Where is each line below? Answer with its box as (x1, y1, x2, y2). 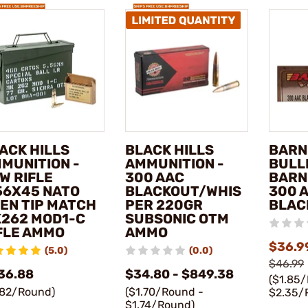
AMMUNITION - (124, 155, 224, 173)
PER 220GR (124, 197, 203, 214)
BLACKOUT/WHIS (124, 183, 241, 200)
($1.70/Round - (124, 285, 203, 299)
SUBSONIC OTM (124, 210, 229, 228)
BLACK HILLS (124, 142, 214, 159)
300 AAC (124, 169, 184, 186)
